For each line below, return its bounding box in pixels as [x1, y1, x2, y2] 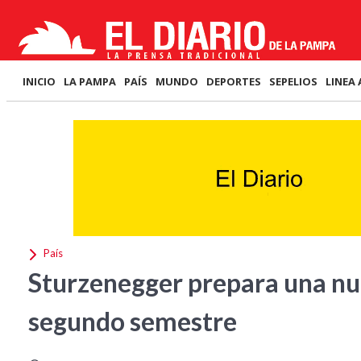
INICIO [23, 74, 56, 89]
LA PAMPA [64, 74, 116, 89]
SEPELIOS [269, 74, 317, 89]
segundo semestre [28, 305, 237, 337]
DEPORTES [206, 74, 261, 89]
